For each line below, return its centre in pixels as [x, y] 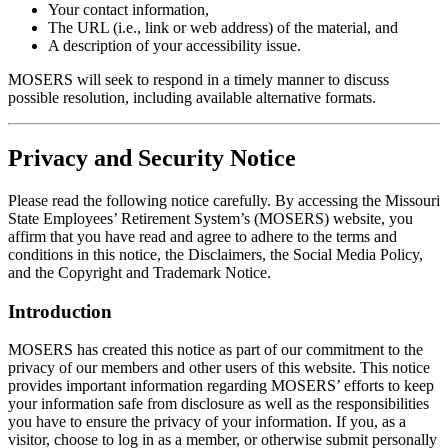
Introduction [60, 311]
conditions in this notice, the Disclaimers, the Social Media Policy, [215, 255]
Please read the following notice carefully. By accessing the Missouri [224, 201]
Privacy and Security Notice [152, 158]
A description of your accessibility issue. [174, 46]
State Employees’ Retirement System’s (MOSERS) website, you [210, 219]
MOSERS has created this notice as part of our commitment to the [215, 350]
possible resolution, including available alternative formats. [192, 98]
